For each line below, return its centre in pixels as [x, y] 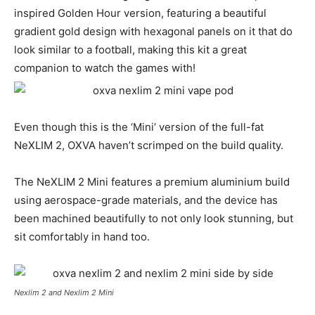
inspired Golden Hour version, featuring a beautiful [140, 13]
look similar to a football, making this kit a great [130, 50]
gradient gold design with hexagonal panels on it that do [153, 32]
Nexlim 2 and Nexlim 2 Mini [64, 293]
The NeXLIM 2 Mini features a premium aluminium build [152, 182]
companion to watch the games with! [105, 68]
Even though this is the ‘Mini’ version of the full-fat [139, 127]
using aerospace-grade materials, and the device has [146, 200]
